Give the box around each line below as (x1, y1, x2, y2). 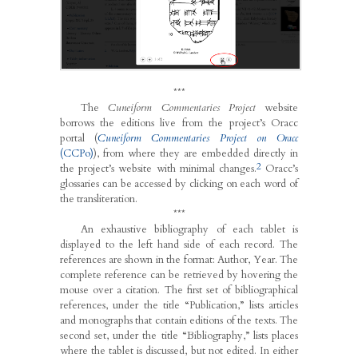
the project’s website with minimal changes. (60, 161, 257, 176)
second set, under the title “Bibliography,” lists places (60, 328, 298, 343)
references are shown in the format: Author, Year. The (60, 252, 298, 267)
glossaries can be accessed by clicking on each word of (60, 176, 298, 191)
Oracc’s (261, 161, 299, 176)
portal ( (60, 130, 97, 145)
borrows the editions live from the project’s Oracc (60, 115, 298, 130)
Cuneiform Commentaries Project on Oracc (97, 130, 299, 145)
